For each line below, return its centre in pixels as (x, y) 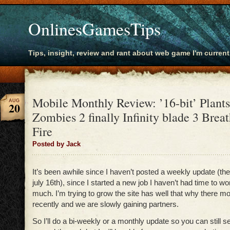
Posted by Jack (56, 144)
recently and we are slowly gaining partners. (106, 204)
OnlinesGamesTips (94, 29)
